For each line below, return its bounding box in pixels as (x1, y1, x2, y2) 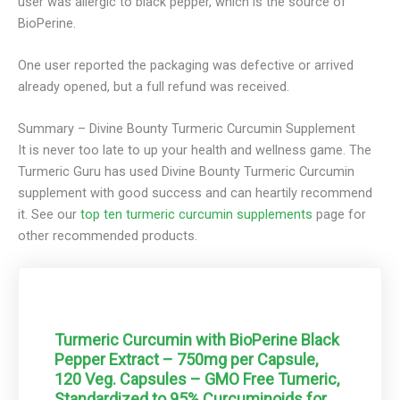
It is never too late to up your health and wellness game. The (18, 142, 371, 159)
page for (312, 206, 366, 223)
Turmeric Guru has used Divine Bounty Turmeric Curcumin (18, 163, 354, 180)
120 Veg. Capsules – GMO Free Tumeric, (54, 370, 339, 389)
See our (28, 206, 80, 223)
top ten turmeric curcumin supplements (80, 206, 312, 223)
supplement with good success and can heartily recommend (18, 185, 372, 202)
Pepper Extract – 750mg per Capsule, (54, 350, 318, 370)
